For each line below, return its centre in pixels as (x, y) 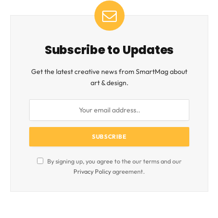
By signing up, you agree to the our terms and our (114, 161)
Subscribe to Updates (109, 50)
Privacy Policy (92, 171)
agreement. (128, 171)
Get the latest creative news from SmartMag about (109, 71)
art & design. (109, 82)
